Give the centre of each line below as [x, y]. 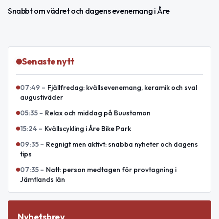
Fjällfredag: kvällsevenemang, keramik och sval [122, 88]
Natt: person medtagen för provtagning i [111, 170]
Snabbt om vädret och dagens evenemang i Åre [89, 11]
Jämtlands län [43, 180]
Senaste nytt [48, 62]
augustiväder [42, 98]
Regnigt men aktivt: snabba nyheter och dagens [122, 144]
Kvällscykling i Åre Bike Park [88, 129]
